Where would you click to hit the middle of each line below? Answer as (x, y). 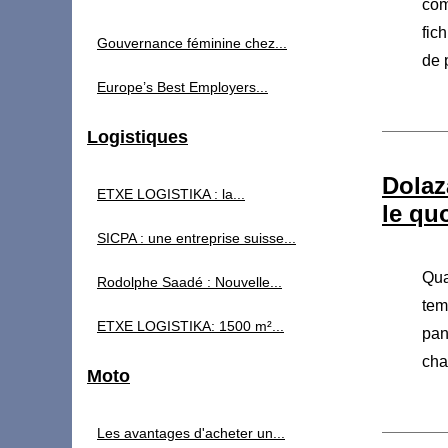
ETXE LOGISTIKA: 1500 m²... (190, 326)
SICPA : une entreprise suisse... (196, 238)
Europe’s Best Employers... (182, 87)
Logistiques (137, 137)
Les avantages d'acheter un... (191, 433)
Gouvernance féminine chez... (192, 43)
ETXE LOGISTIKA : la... (171, 194)
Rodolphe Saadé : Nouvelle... (189, 282)
